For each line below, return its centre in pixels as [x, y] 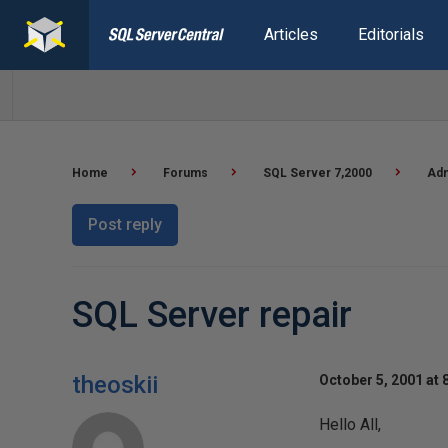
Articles [290, 34]
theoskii [115, 385]
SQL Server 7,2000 [317, 173]
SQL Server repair [212, 315]
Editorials [390, 34]
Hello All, [349, 424]
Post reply [125, 224]
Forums [185, 173]
